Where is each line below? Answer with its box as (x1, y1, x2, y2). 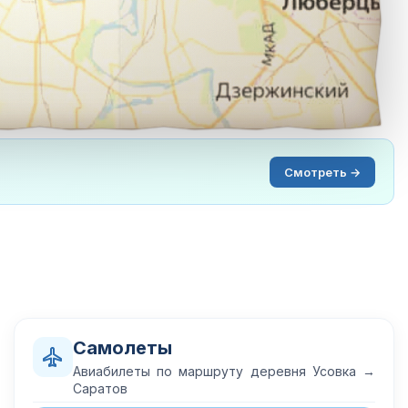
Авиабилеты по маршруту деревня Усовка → (73, 363, 375, 379)
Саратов (73, 381, 127, 396)
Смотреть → (284, 164, 361, 179)
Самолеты (73, 337, 172, 359)
